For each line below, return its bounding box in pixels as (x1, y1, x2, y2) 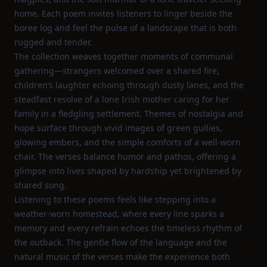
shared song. (14, 179, 67, 191)
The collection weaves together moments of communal (14, 51, 233, 62)
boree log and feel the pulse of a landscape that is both (14, 22, 237, 33)
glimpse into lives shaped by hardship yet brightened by (14, 165, 241, 176)
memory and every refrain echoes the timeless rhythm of (14, 222, 242, 234)
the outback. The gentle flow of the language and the (14, 237, 227, 248)
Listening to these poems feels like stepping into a (14, 194, 216, 205)
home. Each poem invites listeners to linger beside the (14, 8, 232, 19)
